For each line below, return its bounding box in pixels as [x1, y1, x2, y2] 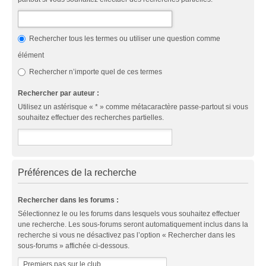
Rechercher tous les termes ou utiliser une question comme [27, 34, 220, 43]
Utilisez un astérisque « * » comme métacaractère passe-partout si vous [18, 102, 248, 111]
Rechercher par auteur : [18, 88, 99, 97]
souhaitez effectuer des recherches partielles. [18, 113, 164, 122]
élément [18, 50, 44, 59]
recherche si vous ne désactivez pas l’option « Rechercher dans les [18, 230, 235, 239]
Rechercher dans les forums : [18, 195, 119, 204]
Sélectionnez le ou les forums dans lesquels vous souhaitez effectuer [18, 209, 240, 218]
